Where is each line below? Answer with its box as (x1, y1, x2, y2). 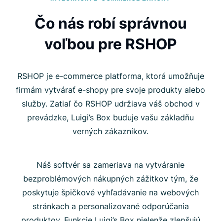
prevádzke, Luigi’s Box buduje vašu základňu (27, 112, 194, 122)
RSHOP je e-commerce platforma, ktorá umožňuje (17, 71, 204, 81)
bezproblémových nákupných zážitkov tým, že (23, 173, 198, 184)
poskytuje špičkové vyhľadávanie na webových (22, 187, 199, 197)
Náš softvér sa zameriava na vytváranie (37, 159, 184, 170)
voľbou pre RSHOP (44, 35, 177, 53)
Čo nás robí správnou (34, 14, 187, 32)
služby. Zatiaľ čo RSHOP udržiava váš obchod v (21, 98, 200, 109)
